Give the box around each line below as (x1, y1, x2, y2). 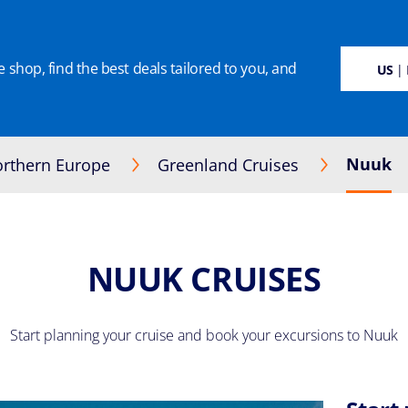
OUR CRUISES (197, 60, 265, 76)
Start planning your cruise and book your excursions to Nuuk (10, 324, 398, 345)
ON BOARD (271, 60, 326, 76)
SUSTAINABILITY (29, 60, 111, 76)
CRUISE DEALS (117, 60, 190, 76)
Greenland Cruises (158, 154, 299, 176)
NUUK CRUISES (87, 256, 321, 301)
